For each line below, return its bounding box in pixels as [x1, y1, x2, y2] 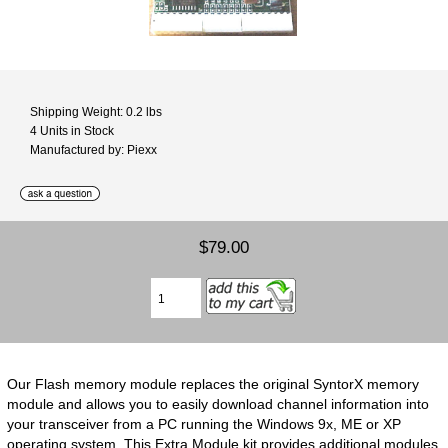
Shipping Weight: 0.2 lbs [30, 104, 162, 118]
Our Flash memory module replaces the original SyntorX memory [6, 375, 419, 392]
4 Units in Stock [30, 123, 114, 137]
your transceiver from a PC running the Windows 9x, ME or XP [6, 415, 401, 432]
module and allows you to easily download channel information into [6, 395, 429, 412]
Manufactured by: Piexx [30, 142, 157, 156]
